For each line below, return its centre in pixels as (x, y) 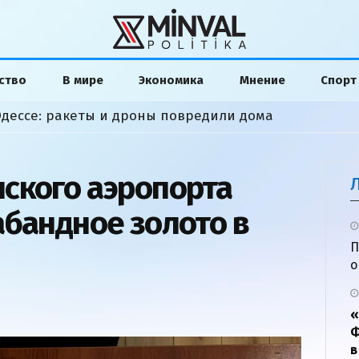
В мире (83, 80)
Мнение (262, 80)
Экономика (171, 80)
